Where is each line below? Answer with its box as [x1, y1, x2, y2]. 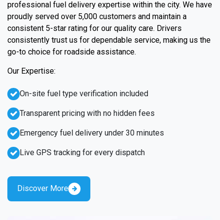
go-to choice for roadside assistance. [7, 47, 136, 56]
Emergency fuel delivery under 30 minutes [20, 128, 164, 137]
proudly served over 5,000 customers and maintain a [7, 11, 187, 21]
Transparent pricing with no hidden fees [20, 108, 155, 118]
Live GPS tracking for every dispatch [20, 147, 145, 157]
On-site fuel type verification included [20, 88, 148, 98]
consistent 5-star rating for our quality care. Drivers [7, 23, 182, 33]
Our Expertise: [7, 66, 55, 76]
